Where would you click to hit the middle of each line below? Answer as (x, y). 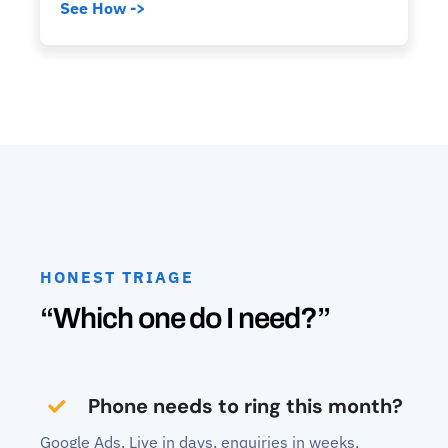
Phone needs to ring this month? (245, 406)
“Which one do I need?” (184, 318)
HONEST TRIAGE (116, 277)
